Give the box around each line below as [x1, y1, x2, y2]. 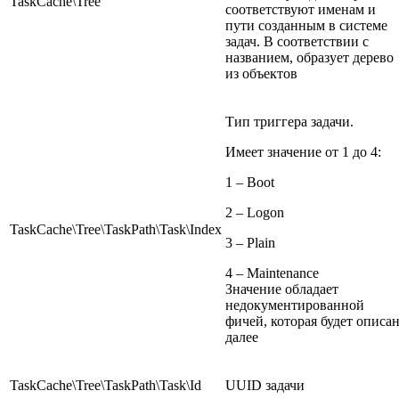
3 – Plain [225, 234, 275, 250]
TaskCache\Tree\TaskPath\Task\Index [10, 221, 222, 237]
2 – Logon [225, 204, 284, 220]
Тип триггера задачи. [225, 113, 354, 129]
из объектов [225, 65, 297, 81]
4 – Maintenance [225, 265, 319, 281]
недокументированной [225, 297, 364, 313]
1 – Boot [225, 174, 274, 190]
